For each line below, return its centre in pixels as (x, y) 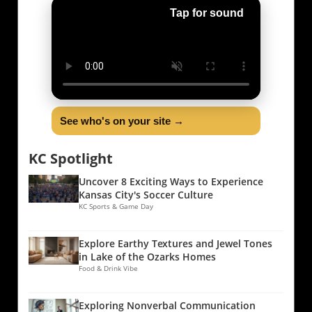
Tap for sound (207, 13)
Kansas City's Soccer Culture (146, 194)
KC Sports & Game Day (116, 206)
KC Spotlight (71, 158)
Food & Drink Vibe (108, 268)
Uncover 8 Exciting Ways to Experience (171, 181)
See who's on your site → (122, 120)
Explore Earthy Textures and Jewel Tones (175, 243)
